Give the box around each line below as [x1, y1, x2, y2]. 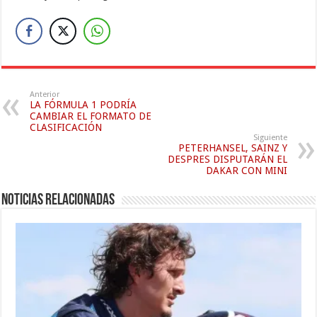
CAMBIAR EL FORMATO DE [30, 110, 152, 122]
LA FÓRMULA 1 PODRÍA [30, 99, 137, 111]
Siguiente [253, 133, 287, 143]
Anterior [30, 90, 60, 100]
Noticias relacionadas [1, 192, 115, 209]
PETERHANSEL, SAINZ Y [178, 142, 287, 154]
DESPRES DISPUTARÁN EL [167, 154, 287, 166]
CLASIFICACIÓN [30, 122, 103, 134]
